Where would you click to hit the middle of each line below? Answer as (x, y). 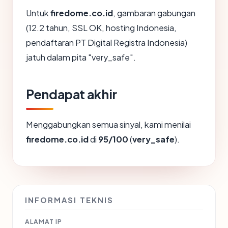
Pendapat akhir (72, 94)
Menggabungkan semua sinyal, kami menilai (108, 125)
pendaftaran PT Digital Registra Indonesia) (107, 43)
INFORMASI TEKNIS (69, 200)
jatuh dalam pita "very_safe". (81, 58)
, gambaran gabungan (154, 13)
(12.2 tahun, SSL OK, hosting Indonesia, (101, 28)
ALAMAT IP (44, 222)
